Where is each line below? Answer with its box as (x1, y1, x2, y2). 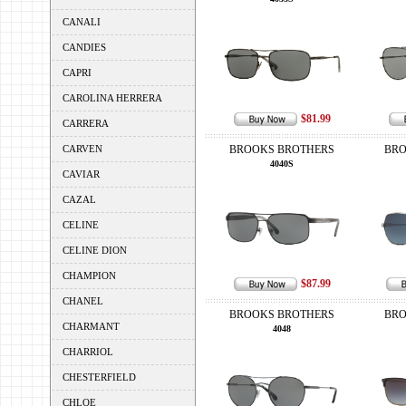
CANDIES (62, 42, 106, 53)
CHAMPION (62, 270, 116, 281)
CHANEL (62, 295, 103, 306)
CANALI (62, 16, 101, 27)
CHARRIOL (62, 346, 113, 357)
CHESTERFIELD (62, 372, 136, 382)
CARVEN (62, 143, 102, 154)
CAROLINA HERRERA (62, 92, 162, 103)
